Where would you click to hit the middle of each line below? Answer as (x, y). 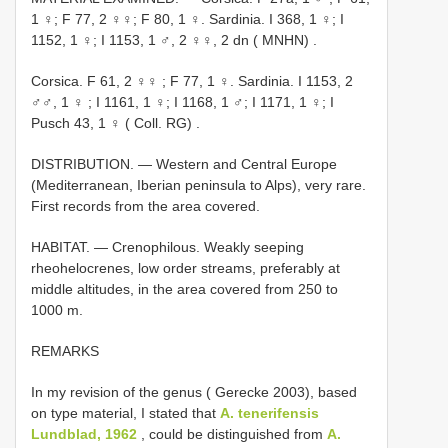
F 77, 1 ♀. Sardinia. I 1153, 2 (261, 81)
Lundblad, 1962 (84, 434)
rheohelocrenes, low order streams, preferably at (185, 268)
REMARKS (65, 351)
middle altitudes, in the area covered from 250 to (184, 289)
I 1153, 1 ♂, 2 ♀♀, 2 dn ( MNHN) (205, 40)
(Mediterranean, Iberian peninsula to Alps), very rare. (198, 185)
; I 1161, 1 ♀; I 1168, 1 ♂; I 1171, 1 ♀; (207, 102)
